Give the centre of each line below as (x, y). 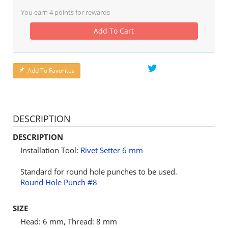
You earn (35, 12)
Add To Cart (114, 31)
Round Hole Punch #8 (59, 182)
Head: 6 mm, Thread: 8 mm (69, 222)
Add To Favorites (51, 71)
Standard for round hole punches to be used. (99, 172)
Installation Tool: (50, 150)
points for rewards (81, 12)
